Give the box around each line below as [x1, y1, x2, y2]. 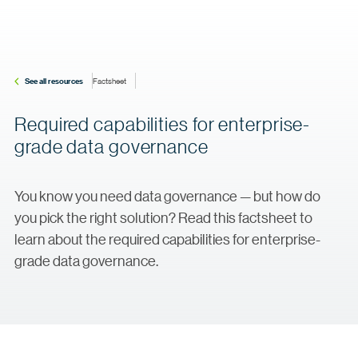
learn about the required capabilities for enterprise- [14, 230, 320, 248]
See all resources [25, 75, 83, 86]
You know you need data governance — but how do [14, 187, 320, 205]
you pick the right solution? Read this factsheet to [14, 209, 312, 226]
